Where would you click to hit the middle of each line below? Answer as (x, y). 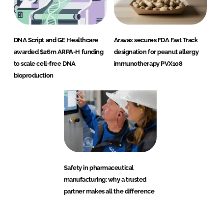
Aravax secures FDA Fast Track (156, 40)
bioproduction (33, 76)
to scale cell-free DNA (44, 64)
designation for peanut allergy (156, 52)
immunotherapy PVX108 (148, 64)
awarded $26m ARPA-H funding (58, 52)
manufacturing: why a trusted (105, 180)
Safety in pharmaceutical (98, 168)
